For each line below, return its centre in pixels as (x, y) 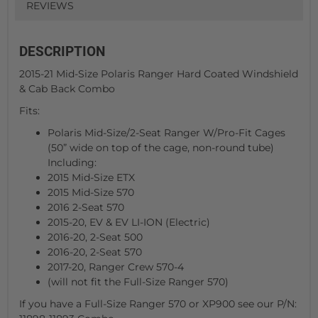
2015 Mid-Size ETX (91, 177)
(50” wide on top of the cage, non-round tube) (161, 147)
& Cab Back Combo (67, 88)
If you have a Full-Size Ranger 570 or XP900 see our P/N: (158, 303)
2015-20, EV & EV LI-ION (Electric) (129, 222)
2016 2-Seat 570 (86, 207)
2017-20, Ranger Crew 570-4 (116, 267)
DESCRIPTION (62, 51)
